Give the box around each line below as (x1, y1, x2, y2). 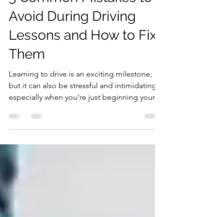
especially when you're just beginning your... (9, 110, 160, 119)
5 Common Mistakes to (9, 7, 152, 23)
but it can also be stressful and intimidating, (9, 98, 158, 108)
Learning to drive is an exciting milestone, (9, 87, 152, 96)
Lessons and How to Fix (9, 45, 156, 61)
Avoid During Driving (9, 26, 136, 42)
